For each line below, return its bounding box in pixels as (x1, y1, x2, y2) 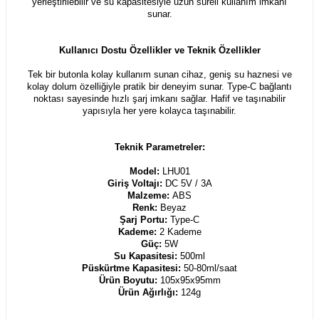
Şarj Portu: (120, 214, 167, 225)
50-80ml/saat (184, 262, 237, 273)
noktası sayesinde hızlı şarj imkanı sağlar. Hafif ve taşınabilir (33, 93, 286, 104)
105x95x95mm (159, 274, 221, 286)
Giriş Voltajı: (107, 177, 165, 189)
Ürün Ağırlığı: (118, 286, 181, 298)
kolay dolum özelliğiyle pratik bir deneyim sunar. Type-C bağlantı (27, 80, 292, 92)
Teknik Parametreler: (114, 141, 205, 152)
